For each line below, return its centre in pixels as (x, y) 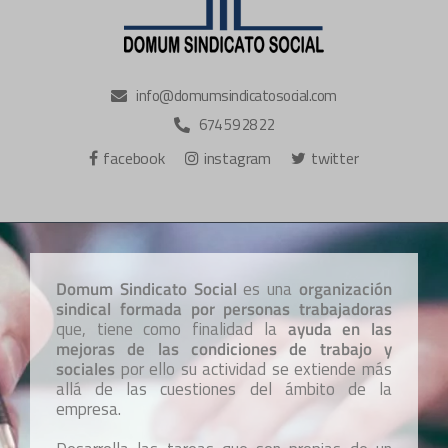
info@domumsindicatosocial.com (236, 96)
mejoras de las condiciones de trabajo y (224, 349)
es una (268, 289)
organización (346, 289)
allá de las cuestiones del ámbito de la (224, 389)
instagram (237, 158)
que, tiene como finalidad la (172, 329)
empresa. (88, 409)
